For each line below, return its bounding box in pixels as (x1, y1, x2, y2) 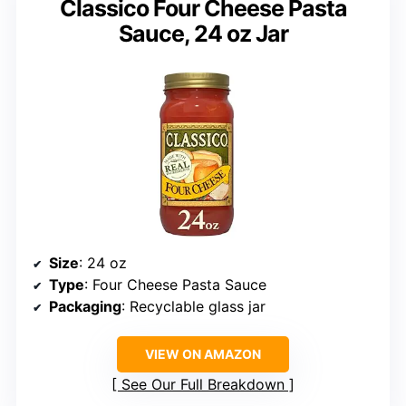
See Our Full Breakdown (121, 375, 285, 394)
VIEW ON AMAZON (145, 346, 261, 362)
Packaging (49, 297, 121, 316)
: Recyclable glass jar (121, 297, 266, 316)
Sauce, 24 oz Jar (118, 20, 288, 48)
